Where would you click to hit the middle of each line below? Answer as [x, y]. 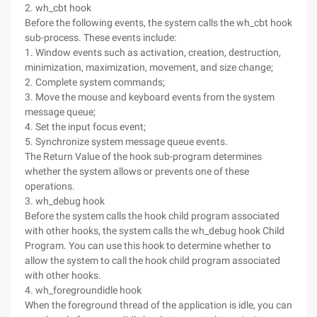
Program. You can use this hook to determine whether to [148, 246]
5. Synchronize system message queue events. [126, 142]
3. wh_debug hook [65, 201]
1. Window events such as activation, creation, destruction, [153, 52]
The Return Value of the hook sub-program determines [143, 156]
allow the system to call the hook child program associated [152, 260]
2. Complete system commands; [95, 82]
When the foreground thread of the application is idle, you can [158, 305]
